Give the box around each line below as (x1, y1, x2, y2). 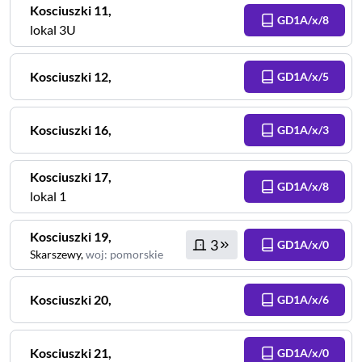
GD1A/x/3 (277, 123, 329, 137)
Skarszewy (30, 247, 81, 261)
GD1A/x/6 (277, 293, 329, 306)
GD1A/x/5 (277, 69, 329, 83)
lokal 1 (30, 188, 66, 204)
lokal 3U (30, 22, 76, 37)
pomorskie (110, 247, 163, 261)
